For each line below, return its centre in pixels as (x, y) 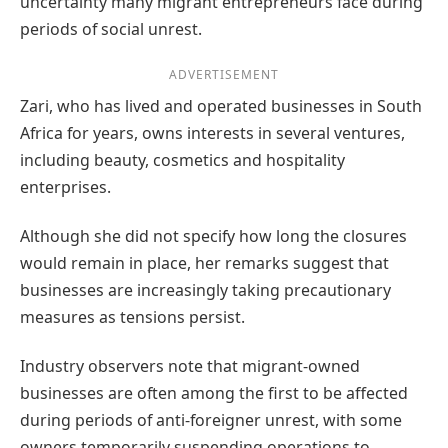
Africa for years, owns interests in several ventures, (212, 132)
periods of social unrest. (111, 28)
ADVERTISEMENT (224, 74)
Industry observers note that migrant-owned (190, 366)
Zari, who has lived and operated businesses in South (221, 105)
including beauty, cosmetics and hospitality (182, 159)
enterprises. (65, 186)
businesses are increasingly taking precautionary (205, 290)
